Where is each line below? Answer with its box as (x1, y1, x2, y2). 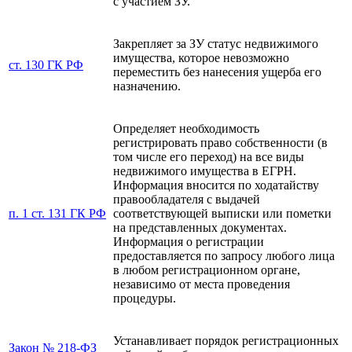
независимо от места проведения (113, 277, 290, 291)
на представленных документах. (113, 220, 287, 234)
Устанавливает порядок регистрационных (113, 333, 339, 347)
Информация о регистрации (113, 234, 264, 248)
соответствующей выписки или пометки (113, 206, 332, 220)
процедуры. (113, 291, 176, 305)
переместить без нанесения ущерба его (113, 64, 321, 79)
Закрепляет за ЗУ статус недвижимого (113, 36, 318, 50)
